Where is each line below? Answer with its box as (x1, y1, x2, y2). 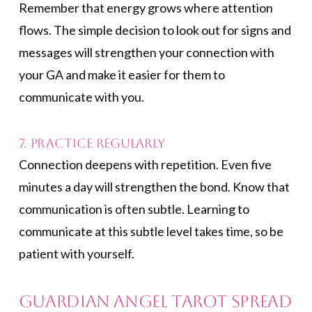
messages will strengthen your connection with (18, 45, 274, 61)
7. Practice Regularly (18, 135, 165, 150)
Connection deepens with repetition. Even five (18, 157, 272, 173)
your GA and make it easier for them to (18, 67, 225, 83)
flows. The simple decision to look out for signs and (18, 22, 291, 38)
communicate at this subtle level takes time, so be (18, 224, 283, 240)
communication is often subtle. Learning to (18, 201, 249, 217)
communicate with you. (18, 89, 144, 105)
